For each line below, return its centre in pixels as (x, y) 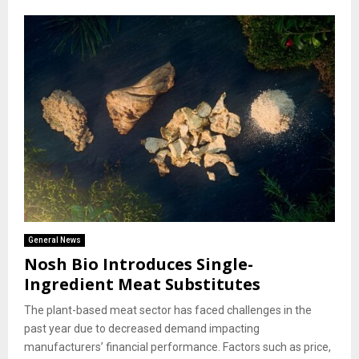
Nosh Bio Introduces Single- (139, 264)
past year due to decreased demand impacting (142, 329)
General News (54, 240)
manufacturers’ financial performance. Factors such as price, (177, 347)
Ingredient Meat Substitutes (142, 284)
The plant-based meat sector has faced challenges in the (168, 311)
